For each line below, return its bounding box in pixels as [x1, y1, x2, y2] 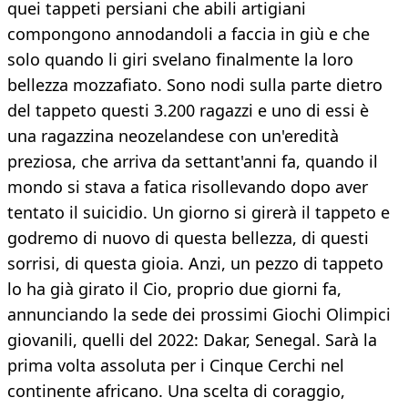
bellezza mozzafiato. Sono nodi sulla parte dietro [7, 74, 382, 97]
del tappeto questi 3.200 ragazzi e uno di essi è [7, 99, 369, 122]
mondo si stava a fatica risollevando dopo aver [7, 176, 368, 199]
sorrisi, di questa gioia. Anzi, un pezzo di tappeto [7, 252, 383, 275]
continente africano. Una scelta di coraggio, [7, 380, 345, 403]
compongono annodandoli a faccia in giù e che [7, 23, 370, 46]
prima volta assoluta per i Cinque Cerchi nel [7, 354, 344, 377]
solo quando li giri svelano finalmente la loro [7, 48, 353, 71]
